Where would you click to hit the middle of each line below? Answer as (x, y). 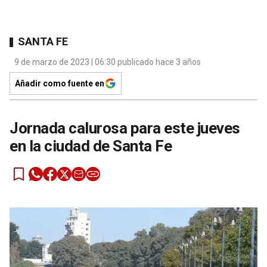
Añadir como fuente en (60, 83)
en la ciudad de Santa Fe (91, 146)
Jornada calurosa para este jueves (125, 128)
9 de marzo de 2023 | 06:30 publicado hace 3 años (108, 62)
